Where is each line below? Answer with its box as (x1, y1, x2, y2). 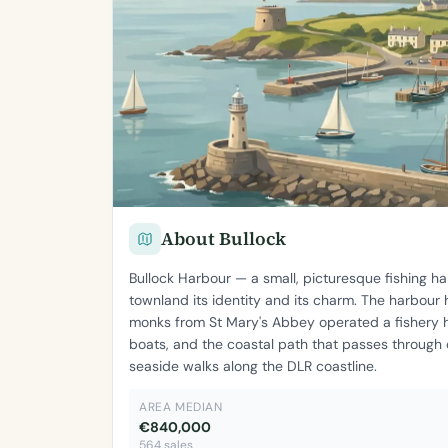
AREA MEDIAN (139, 398, 223, 415)
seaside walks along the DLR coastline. (129, 356, 377, 375)
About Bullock (161, 225, 286, 251)
